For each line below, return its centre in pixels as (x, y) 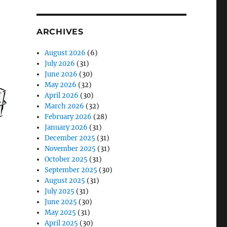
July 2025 (60, 191)
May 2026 (61, 85)
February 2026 (68, 117)
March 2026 (65, 106)
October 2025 (66, 159)
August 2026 (65, 53)
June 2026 (61, 74)
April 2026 (62, 96)
